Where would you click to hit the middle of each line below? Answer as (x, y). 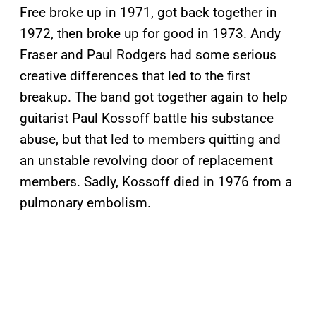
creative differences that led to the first (135, 76)
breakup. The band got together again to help (154, 97)
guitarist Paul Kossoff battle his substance (147, 119)
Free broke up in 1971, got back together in (148, 13)
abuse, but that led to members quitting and (150, 140)
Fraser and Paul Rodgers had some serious (148, 55)
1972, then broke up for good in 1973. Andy (150, 34)
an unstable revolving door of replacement (146, 161)
